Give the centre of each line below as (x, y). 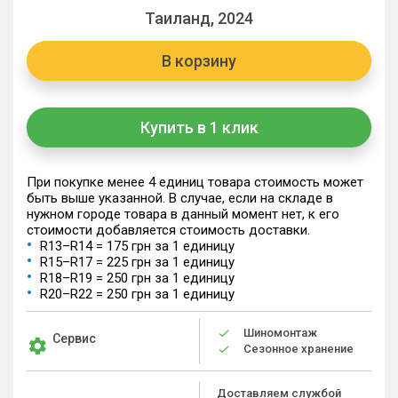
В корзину (199, 60)
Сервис (74, 338)
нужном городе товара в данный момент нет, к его (183, 214)
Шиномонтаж (280, 333)
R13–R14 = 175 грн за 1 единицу (137, 246)
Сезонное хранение (298, 349)
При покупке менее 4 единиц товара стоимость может (195, 182)
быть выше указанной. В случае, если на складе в (180, 198)
